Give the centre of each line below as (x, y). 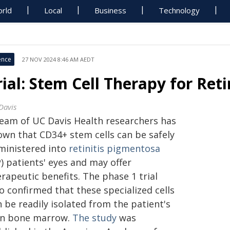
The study (94, 218)
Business (111, 10)
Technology (179, 10)
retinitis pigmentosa (114, 148)
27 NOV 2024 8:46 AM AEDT (58, 59)
